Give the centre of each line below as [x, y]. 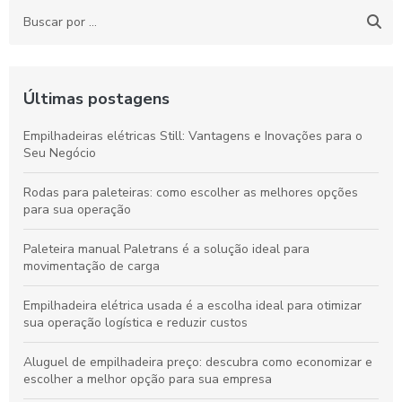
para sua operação [77, 210]
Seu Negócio [60, 153]
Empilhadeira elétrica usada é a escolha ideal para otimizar [192, 306]
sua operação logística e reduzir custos [135, 323]
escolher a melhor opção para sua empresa [148, 379]
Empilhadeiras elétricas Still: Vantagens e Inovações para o [193, 136]
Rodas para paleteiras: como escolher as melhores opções [191, 192]
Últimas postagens [96, 99]
